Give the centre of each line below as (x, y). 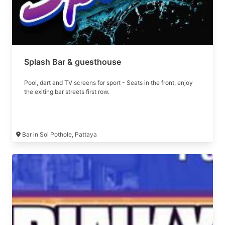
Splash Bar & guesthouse (73, 62)
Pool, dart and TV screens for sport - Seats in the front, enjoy (108, 83)
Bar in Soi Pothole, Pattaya (60, 134)
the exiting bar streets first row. (67, 92)
